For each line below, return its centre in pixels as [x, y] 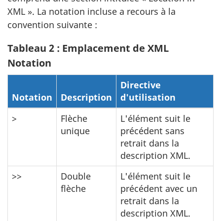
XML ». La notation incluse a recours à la [92, 11]
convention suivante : [52, 24]
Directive [141, 85]
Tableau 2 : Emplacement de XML [88, 48]
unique [75, 131]
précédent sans [152, 131]
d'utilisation [148, 97]
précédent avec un [159, 188]
